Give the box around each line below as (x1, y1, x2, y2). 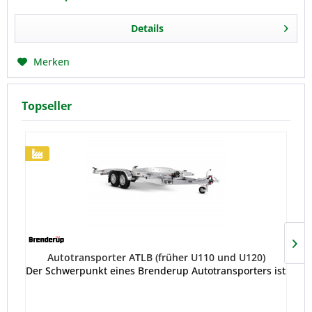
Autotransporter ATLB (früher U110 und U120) (47, 251, 265, 265)
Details (130, 21, 164, 35)
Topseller (22, 98, 72, 114)
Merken (33, 54, 70, 68)
